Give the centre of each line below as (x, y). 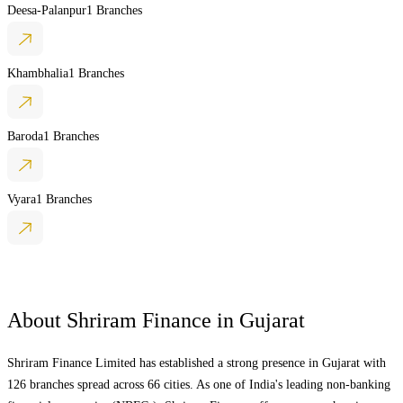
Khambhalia (38, 73)
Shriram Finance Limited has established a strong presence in (165, 363)
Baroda (25, 136)
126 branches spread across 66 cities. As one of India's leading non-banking (199, 384)
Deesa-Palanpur (47, 10)
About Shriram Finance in (123, 320)
